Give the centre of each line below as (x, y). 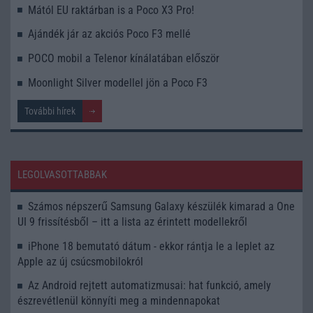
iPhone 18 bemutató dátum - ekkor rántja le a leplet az (151, 246)
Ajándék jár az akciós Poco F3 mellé (109, 34)
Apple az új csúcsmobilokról (80, 261)
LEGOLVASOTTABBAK (62, 174)
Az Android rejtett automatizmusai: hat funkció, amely (150, 286)
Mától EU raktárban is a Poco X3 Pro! (111, 10)
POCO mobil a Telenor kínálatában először (124, 59)
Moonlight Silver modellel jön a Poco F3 (118, 82)
